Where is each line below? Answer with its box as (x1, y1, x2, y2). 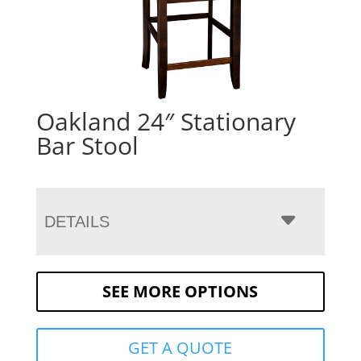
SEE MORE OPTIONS (102, 280, 259, 302)
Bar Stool (35, 128, 139, 162)
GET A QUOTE (128, 336, 233, 359)
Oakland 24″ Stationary (35, 104, 296, 138)
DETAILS (44, 212, 110, 230)
